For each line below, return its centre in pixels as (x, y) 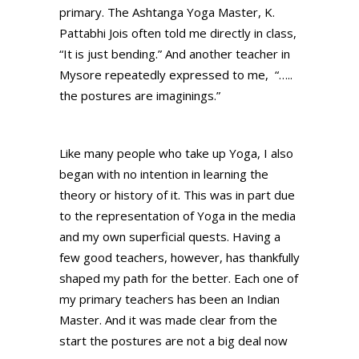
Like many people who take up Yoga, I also (176, 153)
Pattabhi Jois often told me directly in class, (178, 33)
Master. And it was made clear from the (168, 320)
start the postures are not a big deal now (173, 341)
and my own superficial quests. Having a (170, 237)
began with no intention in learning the (164, 174)
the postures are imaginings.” (140, 96)
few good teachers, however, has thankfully (179, 258)
